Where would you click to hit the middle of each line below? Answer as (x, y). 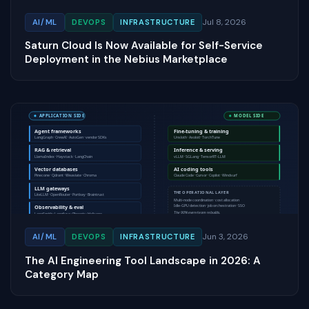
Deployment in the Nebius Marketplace (126, 60)
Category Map (62, 274)
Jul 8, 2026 (225, 22)
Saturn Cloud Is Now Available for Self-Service (144, 46)
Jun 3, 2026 (226, 237)
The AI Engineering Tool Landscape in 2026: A (143, 260)
